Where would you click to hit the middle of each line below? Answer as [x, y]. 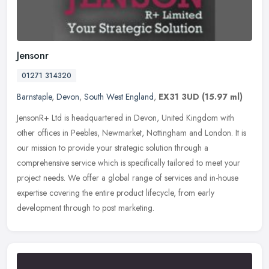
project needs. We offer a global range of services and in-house [128, 178]
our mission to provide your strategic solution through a [113, 148]
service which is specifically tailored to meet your [156, 163]
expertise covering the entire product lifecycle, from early [116, 193]
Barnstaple [34, 97]
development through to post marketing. [86, 208]
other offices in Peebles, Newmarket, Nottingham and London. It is [131, 133]
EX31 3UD [179, 97]
